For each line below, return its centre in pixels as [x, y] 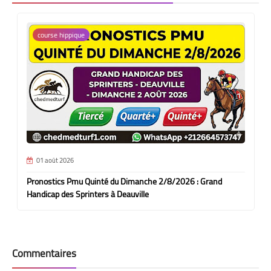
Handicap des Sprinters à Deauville [87, 194]
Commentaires [44, 253]
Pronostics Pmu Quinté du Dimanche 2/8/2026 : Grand [124, 181]
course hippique [61, 34]
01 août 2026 [55, 160]
